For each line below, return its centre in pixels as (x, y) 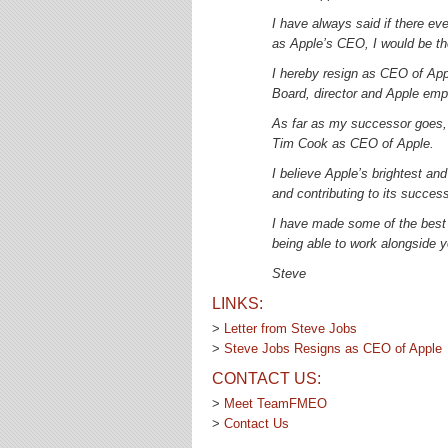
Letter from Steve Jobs (290, 328)
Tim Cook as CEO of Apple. (353, 143)
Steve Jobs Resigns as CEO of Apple (333, 348)
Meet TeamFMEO (275, 403)
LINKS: (237, 303)
